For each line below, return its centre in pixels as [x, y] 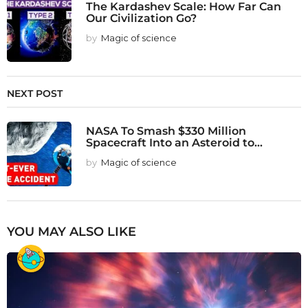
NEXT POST [35, 94]
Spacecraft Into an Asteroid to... [174, 143]
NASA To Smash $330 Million [166, 131]
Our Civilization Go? [141, 18]
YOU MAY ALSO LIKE [71, 232]
